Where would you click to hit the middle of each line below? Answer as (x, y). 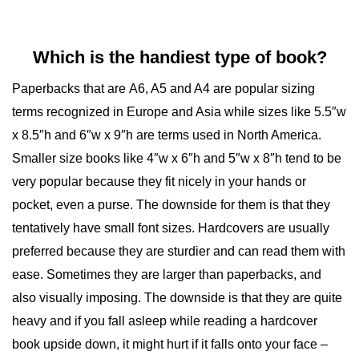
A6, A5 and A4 (169, 89)
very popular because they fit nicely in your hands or (159, 182)
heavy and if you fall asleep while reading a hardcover (165, 321)
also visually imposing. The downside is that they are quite (177, 298)
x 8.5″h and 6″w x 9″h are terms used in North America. (167, 135)
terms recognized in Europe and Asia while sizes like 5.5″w (179, 112)
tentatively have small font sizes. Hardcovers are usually (171, 228)
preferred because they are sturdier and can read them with (179, 252)
